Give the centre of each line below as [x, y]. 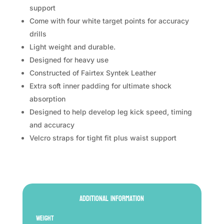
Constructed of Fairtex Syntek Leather [92, 72]
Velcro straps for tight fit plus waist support [103, 137]
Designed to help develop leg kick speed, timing [110, 111]
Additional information [112, 198]
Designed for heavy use [69, 59]
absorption [47, 98]
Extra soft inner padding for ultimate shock [100, 85]
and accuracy [52, 124]
